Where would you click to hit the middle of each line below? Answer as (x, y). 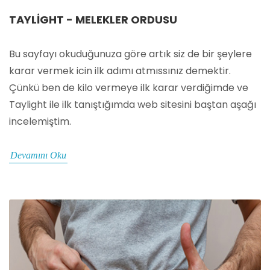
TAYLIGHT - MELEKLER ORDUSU (93, 20)
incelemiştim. (40, 122)
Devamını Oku (38, 155)
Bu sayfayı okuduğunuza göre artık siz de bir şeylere (130, 54)
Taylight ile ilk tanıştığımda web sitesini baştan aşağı (133, 105)
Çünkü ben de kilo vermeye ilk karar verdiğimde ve (129, 88)
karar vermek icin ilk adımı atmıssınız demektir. (120, 71)
